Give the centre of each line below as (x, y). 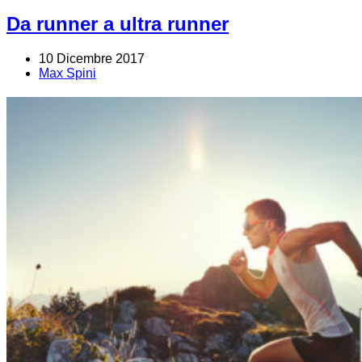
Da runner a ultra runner (118, 23)
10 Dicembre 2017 (92, 58)
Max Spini (67, 73)
